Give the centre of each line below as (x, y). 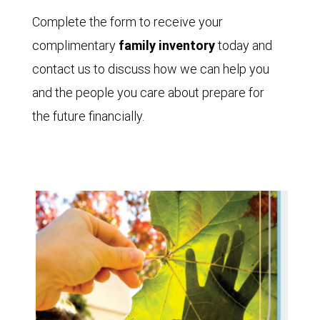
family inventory (167, 45)
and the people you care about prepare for (148, 92)
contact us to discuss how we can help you (151, 69)
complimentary (75, 45)
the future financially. (88, 116)
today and (244, 45)
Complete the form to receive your (127, 21)
